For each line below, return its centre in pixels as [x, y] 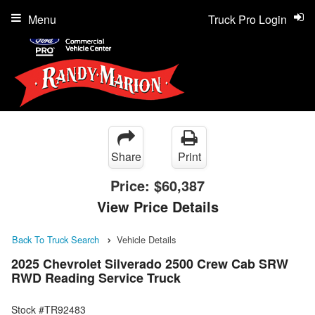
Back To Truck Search [56, 239]
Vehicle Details [146, 239]
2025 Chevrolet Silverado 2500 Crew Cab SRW [150, 264]
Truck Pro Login [247, 19]
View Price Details [157, 206]
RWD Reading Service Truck [96, 278]
